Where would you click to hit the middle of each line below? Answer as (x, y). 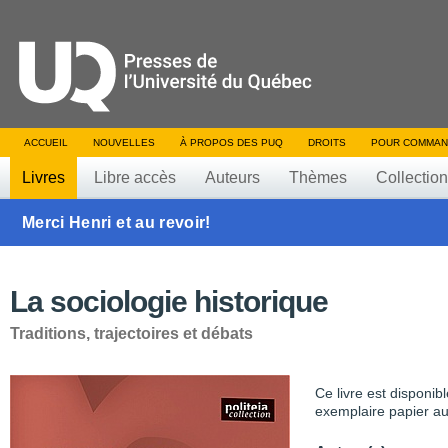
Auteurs (232, 177)
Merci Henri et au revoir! (116, 222)
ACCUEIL (46, 142)
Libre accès (135, 177)
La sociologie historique (169, 301)
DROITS (327, 142)
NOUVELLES (124, 142)
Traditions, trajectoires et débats (131, 333)
